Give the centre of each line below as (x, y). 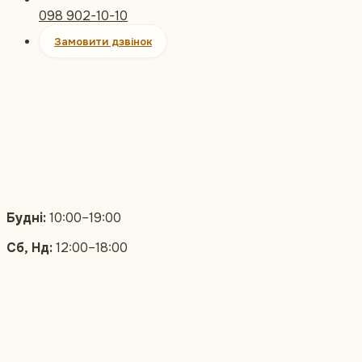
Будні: (26, 218)
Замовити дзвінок (103, 41)
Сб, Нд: (29, 248)
